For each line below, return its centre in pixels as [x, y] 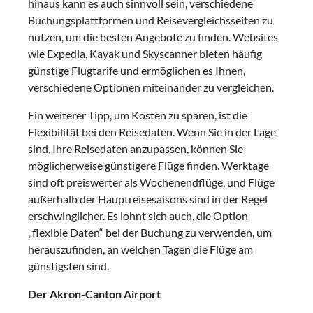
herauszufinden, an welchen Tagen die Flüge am [140, 249]
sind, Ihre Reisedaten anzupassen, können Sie [136, 148]
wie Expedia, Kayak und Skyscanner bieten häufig [145, 53]
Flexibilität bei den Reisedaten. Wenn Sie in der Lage [152, 131]
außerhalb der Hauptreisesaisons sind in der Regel [148, 198]
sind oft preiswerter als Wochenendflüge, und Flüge [151, 182]
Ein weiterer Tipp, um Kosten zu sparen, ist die [138, 115]
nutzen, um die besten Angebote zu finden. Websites [153, 36]
